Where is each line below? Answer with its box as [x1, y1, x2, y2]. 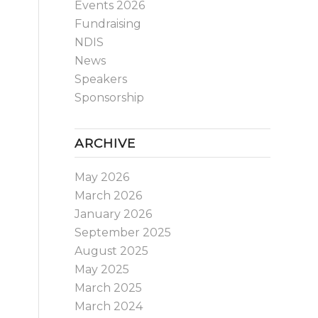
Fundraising [75, 17, 142, 31]
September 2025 [75, 226, 172, 239]
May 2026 [75, 170, 130, 184]
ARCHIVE [75, 136, 136, 150]
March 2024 [75, 300, 143, 313]
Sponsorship [75, 91, 145, 104]
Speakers [75, 72, 128, 86]
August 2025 [75, 244, 149, 258]
